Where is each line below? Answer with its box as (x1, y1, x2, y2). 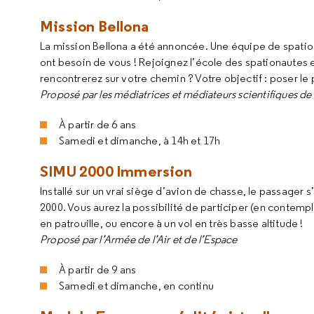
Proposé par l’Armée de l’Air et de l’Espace (40, 233, 238, 246)
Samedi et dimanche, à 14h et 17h (59, 134, 221, 147)
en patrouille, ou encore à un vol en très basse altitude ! (40, 217, 306, 230)
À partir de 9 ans (59, 263, 137, 276)
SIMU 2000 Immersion (40, 161, 192, 181)
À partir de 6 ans (59, 118, 137, 131)
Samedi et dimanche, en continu (59, 279, 214, 292)
